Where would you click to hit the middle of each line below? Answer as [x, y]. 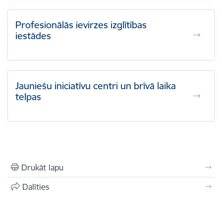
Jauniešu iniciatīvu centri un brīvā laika [96, 86]
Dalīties [36, 187]
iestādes [33, 36]
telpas [28, 97]
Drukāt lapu [42, 167]
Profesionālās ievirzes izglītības [81, 25]
